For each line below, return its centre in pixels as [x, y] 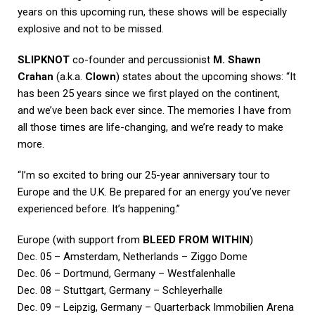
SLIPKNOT [44, 60]
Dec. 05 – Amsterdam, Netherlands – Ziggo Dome [133, 257]
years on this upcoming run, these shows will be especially [152, 12]
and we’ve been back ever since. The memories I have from [154, 111]
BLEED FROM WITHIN [196, 240]
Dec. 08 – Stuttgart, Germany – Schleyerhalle [120, 291]
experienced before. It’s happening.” [99, 209]
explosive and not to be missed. [91, 29]
